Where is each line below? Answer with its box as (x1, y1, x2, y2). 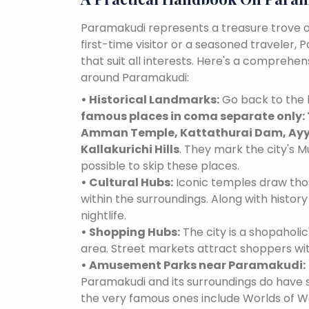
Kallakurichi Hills (81, 141, 179, 158)
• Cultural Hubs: (81, 175, 173, 191)
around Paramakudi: (81, 70, 189, 86)
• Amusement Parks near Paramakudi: (81, 257, 306, 274)
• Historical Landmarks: (81, 92, 219, 108)
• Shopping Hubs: (81, 224, 180, 241)
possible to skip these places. (81, 158, 239, 175)
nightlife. (81, 208, 126, 224)
